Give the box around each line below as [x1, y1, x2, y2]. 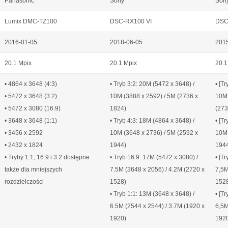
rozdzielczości [5, 178, 44, 185]
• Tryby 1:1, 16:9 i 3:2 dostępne [5, 154, 90, 161]
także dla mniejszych [5, 166, 62, 173]
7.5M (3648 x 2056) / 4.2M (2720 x [110, 166, 205, 173]
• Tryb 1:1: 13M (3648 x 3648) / [110, 190, 194, 197]
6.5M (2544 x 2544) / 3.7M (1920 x [110, 203, 205, 210]
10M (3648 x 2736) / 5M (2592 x [110, 129, 198, 136]
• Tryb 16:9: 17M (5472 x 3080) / [110, 154, 198, 161]
